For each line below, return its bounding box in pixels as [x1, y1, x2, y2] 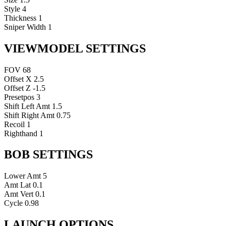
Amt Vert [4, 190, 33, 199]
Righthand [4, 129, 37, 138]
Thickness [4, 13, 36, 22]
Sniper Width [4, 22, 46, 31]
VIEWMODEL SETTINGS [4, 41, 146, 55]
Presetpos [4, 92, 34, 101]
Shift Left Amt [4, 101, 50, 110]
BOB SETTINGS [4, 148, 93, 161]
